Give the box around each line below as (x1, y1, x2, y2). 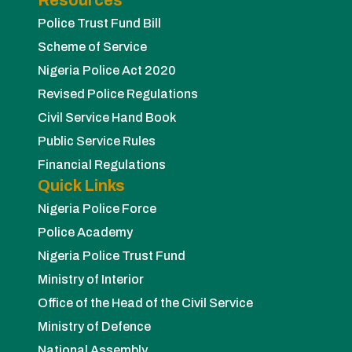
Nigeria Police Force (38, 201, 156, 215)
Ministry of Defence (38, 319, 151, 333)
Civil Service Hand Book (38, 110, 176, 124)
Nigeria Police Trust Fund (38, 248, 185, 262)
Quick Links (38, 176, 125, 194)
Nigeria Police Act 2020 (38, 63, 176, 77)
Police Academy (38, 225, 133, 239)
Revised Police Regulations (38, 86, 198, 101)
